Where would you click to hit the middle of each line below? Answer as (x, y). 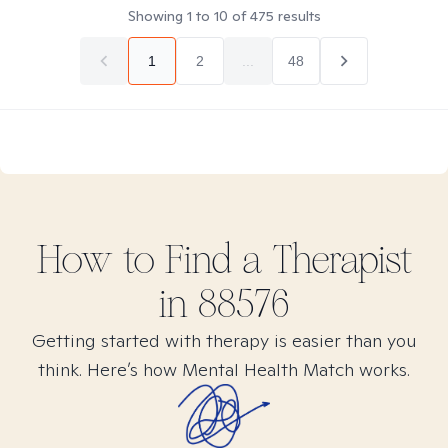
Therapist (337, 260)
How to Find (139, 260)
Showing (157, 16)
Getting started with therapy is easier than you (224, 340)
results (297, 16)
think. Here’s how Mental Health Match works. (224, 369)
